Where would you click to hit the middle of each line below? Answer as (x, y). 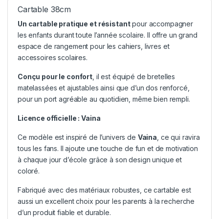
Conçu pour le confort (55, 77)
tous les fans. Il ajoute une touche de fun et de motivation (108, 149)
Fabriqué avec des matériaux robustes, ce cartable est (104, 190)
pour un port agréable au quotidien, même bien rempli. (104, 99)
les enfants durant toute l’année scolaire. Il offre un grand (108, 35)
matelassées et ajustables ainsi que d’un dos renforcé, (104, 88)
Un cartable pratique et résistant (74, 24)
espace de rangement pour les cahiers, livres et (94, 46)
